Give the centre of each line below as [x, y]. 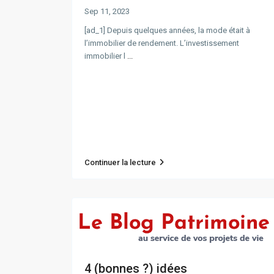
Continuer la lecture [120, 163]
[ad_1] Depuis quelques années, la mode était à [167, 31]
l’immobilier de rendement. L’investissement [162, 43]
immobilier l [106, 56]
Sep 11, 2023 [107, 12]
